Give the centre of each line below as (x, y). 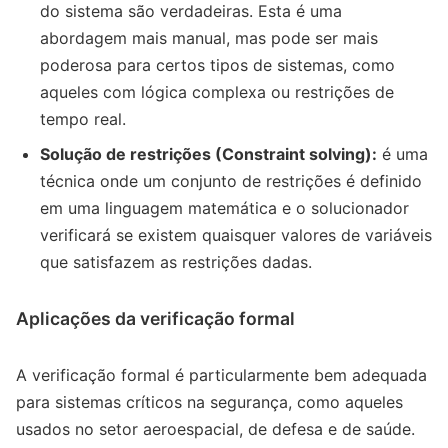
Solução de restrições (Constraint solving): (208, 153)
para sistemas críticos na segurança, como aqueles (209, 401)
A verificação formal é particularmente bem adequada (221, 374)
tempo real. (83, 118)
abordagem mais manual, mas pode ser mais (209, 37)
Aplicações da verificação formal (155, 318)
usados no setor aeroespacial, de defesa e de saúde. (215, 428)
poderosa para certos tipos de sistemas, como (217, 64)
